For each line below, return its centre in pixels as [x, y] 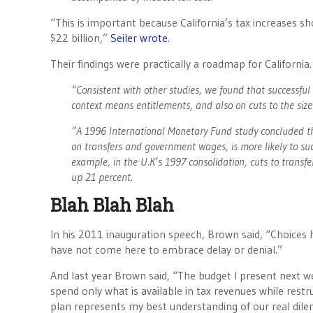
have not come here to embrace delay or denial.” [166, 249]
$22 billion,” [79, 38]
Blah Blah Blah [112, 205]
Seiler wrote [138, 38]
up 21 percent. [102, 177]
